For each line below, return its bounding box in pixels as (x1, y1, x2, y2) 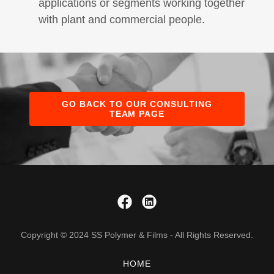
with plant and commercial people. (39, 13, 206, 26)
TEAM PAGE (109, 109, 165, 119)
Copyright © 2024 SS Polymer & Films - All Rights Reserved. (21, 230, 253, 240)
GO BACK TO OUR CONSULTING (62, 99, 212, 109)
